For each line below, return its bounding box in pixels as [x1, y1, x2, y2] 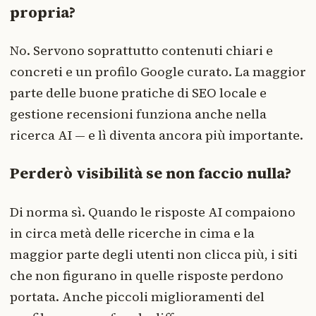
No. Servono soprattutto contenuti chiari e [10, 42, 273, 60]
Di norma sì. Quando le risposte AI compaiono [10, 202, 296, 221]
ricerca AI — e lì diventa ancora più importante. [10, 126, 303, 145]
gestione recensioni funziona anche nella [10, 105, 267, 123]
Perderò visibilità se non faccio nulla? [10, 163, 291, 184]
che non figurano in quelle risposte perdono [10, 266, 284, 284]
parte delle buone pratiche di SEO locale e [10, 84, 267, 102]
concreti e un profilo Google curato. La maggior [10, 63, 306, 81]
